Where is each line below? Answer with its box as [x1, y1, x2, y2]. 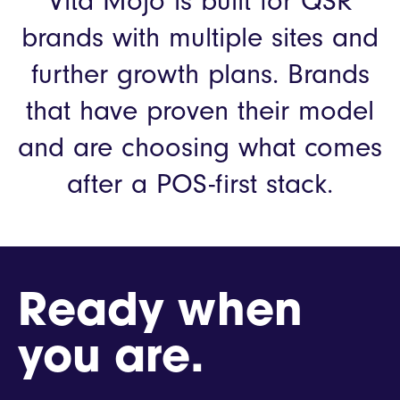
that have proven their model [26, 94, 374, 128]
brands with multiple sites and [21, 21, 379, 54]
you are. [18, 337, 204, 384]
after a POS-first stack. [67, 167, 333, 201]
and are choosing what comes [18, 130, 382, 164]
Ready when [18, 291, 303, 337]
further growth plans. [30, 57, 287, 91]
